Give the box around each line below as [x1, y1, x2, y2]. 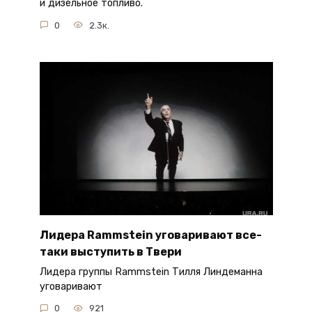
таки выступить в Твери [39, 244, 182, 258]
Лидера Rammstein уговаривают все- [39, 228, 262, 242]
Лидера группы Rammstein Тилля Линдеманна [39, 265, 263, 278]
